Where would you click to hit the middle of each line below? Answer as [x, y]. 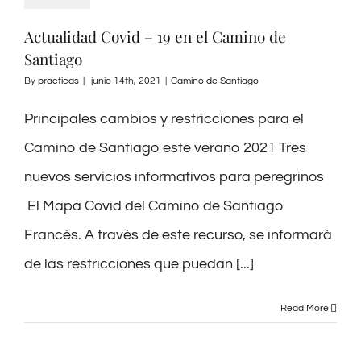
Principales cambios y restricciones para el [164, 118]
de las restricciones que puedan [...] [139, 263]
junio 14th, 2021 [126, 81]
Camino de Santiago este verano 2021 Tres [165, 147]
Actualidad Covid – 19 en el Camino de [155, 36]
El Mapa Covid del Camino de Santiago [154, 205]
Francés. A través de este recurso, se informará [178, 234]
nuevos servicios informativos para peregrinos [174, 176]
